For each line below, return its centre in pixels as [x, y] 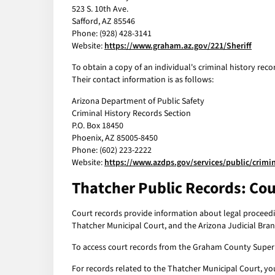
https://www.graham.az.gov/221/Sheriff [178, 46]
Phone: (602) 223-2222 [112, 151]
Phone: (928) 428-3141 [112, 34]
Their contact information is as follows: [143, 80]
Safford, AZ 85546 [103, 22]
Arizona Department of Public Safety [138, 102]
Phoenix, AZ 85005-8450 [115, 138]
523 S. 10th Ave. [100, 10]
